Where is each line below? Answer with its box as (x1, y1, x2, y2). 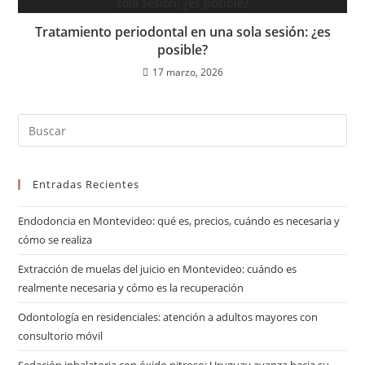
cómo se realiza (18, 232, 93, 247)
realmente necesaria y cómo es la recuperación (18, 280, 244, 295)
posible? (157, 41, 208, 59)
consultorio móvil (18, 328, 103, 343)
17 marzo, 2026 (152, 65, 223, 79)
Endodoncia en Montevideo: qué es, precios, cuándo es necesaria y (18, 213, 341, 228)
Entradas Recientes (33, 177, 140, 191)
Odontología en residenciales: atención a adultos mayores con (18, 310, 319, 324)
